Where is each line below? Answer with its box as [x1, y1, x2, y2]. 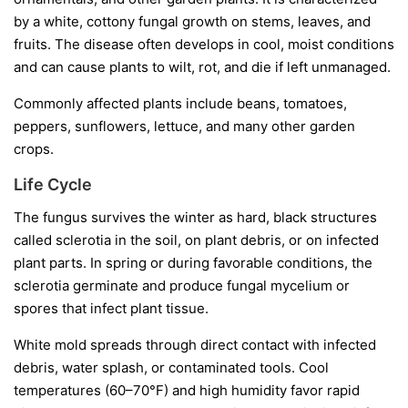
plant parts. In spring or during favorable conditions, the [14, 253, 372, 271]
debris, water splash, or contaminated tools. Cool [14, 358, 329, 376]
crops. [14, 139, 54, 158]
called [14, 230, 56, 249]
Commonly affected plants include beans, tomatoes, [14, 94, 347, 112]
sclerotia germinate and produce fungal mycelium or [14, 276, 350, 294]
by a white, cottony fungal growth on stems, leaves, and [14, 12, 371, 30]
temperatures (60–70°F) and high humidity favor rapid [14, 381, 360, 399]
